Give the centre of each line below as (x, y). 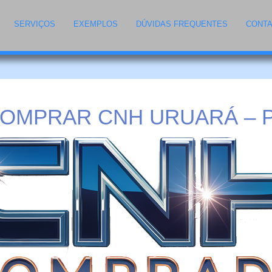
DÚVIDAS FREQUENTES (182, 24)
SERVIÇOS (35, 24)
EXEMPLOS (96, 24)
